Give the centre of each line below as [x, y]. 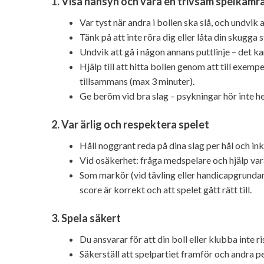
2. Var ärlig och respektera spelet [130, 124]
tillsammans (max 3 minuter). [137, 81]
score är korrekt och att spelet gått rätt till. [166, 189]
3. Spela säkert [86, 218]
